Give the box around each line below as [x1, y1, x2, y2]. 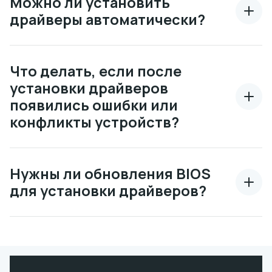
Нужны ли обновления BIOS [10, 164, 211, 183]
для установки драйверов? [10, 181, 206, 200]
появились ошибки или [10, 95, 178, 115]
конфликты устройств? [10, 112, 179, 132]
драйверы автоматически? [10, 10, 205, 29]
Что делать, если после [10, 61, 182, 81]
